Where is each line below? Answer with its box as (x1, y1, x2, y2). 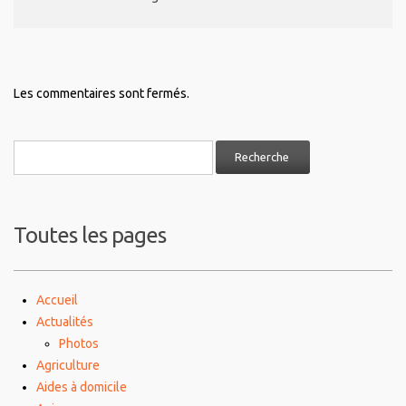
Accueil (36, 293, 78, 308)
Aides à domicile (36, 380, 127, 395)
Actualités (36, 314, 93, 330)
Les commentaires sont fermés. (14, 86, 189, 101)
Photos (59, 336, 99, 352)
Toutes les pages (14, 223, 166, 248)
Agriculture (36, 358, 100, 373)
